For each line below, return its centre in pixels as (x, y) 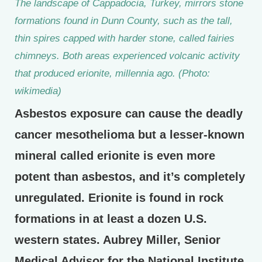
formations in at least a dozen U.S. (111, 219)
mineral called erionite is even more (115, 156)
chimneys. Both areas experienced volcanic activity (127, 56)
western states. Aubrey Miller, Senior (118, 240)
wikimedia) (38, 91)
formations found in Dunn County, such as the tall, (124, 20)
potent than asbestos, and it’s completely (130, 177)
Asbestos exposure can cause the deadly (129, 113)
